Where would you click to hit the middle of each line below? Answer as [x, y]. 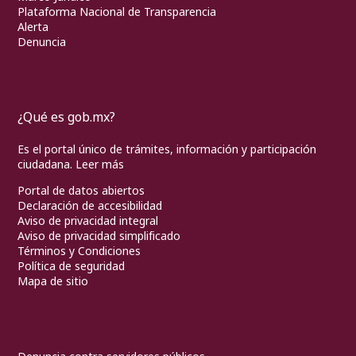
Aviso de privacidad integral [88, 221]
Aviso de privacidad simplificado [99, 236]
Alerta [33, 27]
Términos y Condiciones [79, 251]
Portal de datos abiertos [81, 191]
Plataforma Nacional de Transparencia [117, 12]
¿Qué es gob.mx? [66, 117]
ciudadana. [46, 164]
